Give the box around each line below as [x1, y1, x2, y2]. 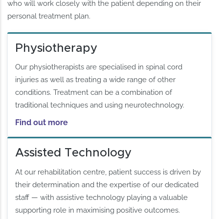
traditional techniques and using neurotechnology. [15, 101, 185, 110]
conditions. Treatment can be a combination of [15, 88, 173, 97]
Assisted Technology [15, 147, 132, 159]
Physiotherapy [15, 43, 98, 55]
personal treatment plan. [7, 12, 91, 21]
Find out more [15, 118, 68, 128]
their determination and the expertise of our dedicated [15, 180, 199, 189]
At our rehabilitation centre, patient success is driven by [15, 167, 201, 176]
